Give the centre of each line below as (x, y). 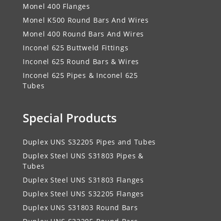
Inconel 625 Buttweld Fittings (76, 48)
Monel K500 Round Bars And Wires (86, 20)
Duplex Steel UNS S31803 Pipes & (83, 156)
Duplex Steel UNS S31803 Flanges (83, 180)
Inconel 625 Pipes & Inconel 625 (80, 75)
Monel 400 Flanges (56, 6)
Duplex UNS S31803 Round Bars (80, 208)
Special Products (70, 118)
